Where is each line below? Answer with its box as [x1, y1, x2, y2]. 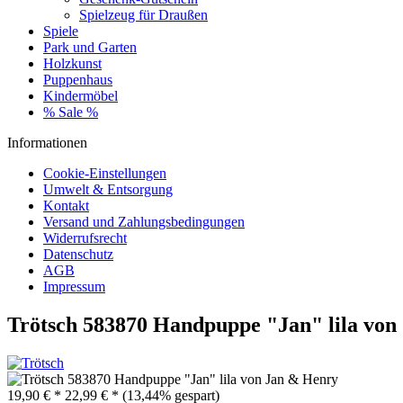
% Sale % [43, 104, 98, 120]
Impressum [43, 279, 105, 294]
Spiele [43, 23, 78, 39]
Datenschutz [43, 246, 113, 262]
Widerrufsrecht [43, 230, 127, 246]
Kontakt [43, 198, 89, 213]
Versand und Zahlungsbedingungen [43, 214, 245, 229]
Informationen [7, 135, 87, 150]
